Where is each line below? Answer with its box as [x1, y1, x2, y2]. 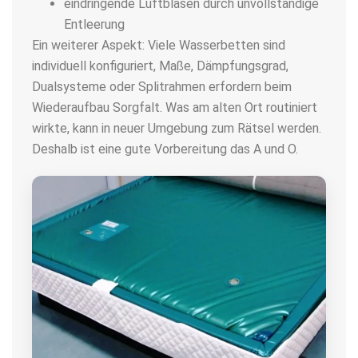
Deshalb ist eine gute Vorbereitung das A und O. [32, 141, 298, 157]
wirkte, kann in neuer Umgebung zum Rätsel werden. [32, 121, 321, 137]
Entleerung [64, 17, 125, 33]
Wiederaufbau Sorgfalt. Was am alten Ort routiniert [32, 100, 317, 116]
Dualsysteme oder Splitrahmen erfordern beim [32, 79, 292, 95]
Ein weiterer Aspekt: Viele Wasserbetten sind [32, 38, 285, 54]
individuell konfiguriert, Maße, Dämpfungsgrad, [32, 58, 288, 74]
